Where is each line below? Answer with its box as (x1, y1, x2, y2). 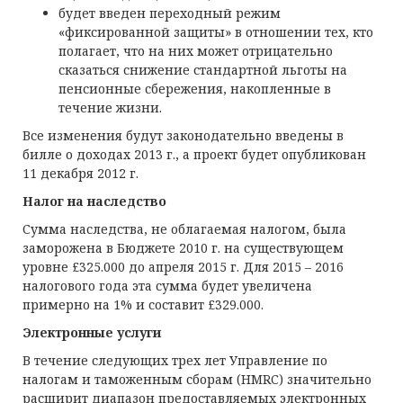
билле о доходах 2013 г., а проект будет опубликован (22, 146, 366, 163)
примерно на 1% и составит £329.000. (22, 296, 264, 313)
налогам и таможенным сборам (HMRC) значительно (22, 371, 372, 388)
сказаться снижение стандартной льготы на (58, 61, 347, 78)
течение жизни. (58, 99, 162, 116)
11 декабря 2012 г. (22, 165, 139, 182)
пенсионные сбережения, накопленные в (58, 80, 331, 97)
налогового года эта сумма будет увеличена (22, 277, 312, 294)
